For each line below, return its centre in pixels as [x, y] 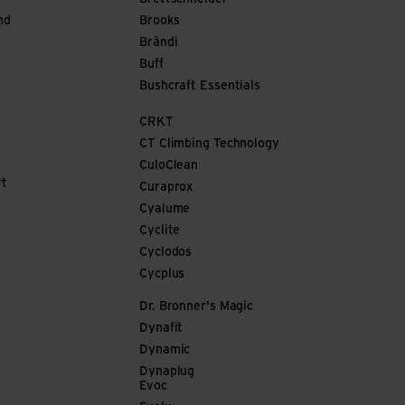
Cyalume [165, 209]
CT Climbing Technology [209, 144]
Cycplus [162, 274]
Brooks [160, 21]
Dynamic [165, 350]
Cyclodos [166, 253]
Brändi [159, 43]
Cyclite [160, 231]
